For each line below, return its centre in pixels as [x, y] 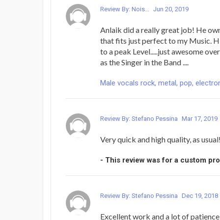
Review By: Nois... [125, 9]
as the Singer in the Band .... [144, 62]
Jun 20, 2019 [171, 9]
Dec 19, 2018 [200, 196]
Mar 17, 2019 [200, 119]
